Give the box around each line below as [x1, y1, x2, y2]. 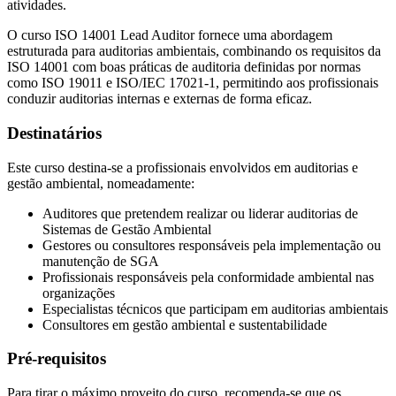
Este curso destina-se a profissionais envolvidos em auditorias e [7, 159, 358, 175]
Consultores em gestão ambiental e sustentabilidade [42, 316, 327, 332]
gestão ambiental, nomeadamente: [7, 175, 194, 191]
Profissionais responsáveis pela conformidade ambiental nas [42, 269, 374, 285]
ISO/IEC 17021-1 [116, 75, 216, 91]
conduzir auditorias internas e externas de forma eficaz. [7, 91, 312, 107]
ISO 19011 [42, 75, 103, 91]
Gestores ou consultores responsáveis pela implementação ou [42, 237, 381, 253]
